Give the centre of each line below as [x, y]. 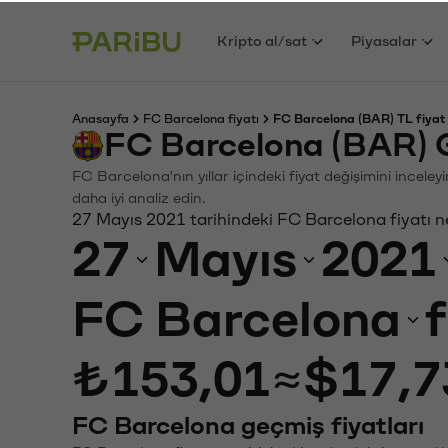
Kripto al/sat [262, 39]
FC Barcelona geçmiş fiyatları [248, 424]
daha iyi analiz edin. [139, 196]
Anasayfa [100, 117]
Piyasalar [384, 39]
